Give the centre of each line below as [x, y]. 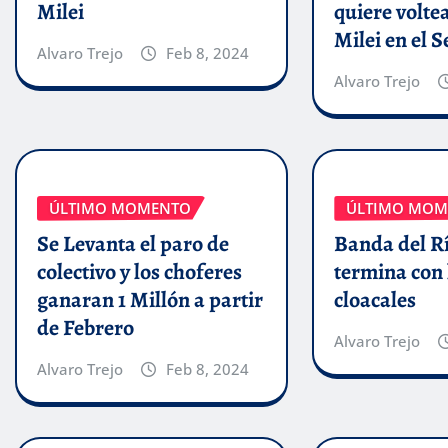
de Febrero [85, 328]
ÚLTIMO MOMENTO [120, 207]
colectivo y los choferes [139, 272]
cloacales [375, 300]
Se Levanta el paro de [133, 244]
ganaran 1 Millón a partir [150, 300]
